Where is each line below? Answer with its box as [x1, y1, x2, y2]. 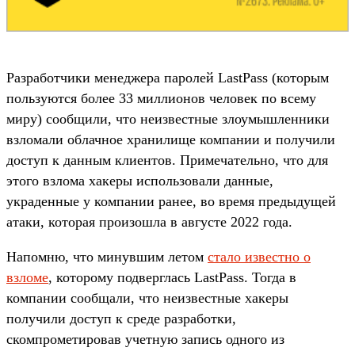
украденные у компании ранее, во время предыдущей [6, 193, 336, 209]
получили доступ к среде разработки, [6, 310, 236, 326]
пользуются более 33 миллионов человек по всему [6, 90, 316, 106]
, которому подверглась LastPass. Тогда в [48, 269, 296, 285]
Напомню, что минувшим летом [6, 248, 208, 265]
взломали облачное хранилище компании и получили [6, 131, 335, 147]
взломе [6, 269, 48, 285]
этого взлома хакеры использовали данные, [6, 172, 273, 189]
